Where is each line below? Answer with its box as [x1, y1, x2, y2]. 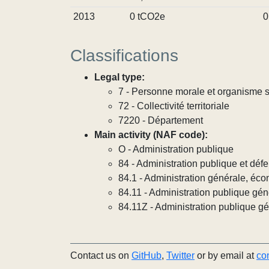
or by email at [195, 250, 256, 261]
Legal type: [94, 72, 145, 82]
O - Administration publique [118, 144, 234, 154]
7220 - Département [118, 115, 203, 125]
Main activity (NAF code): [94, 130, 208, 140]
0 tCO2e [129, 11, 165, 22]
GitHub [131, 250, 162, 261]
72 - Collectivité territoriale [118, 101, 229, 111]
